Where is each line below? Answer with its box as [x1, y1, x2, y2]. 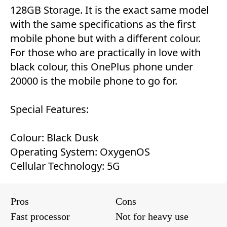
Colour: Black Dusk [10, 130, 99, 144]
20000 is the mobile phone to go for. [10, 73, 177, 88]
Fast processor [11, 210, 70, 222]
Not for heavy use [116, 210, 188, 222]
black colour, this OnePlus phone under [10, 59, 193, 73]
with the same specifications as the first [10, 17, 196, 31]
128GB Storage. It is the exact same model [10, 3, 209, 17]
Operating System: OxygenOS [10, 144, 150, 159]
